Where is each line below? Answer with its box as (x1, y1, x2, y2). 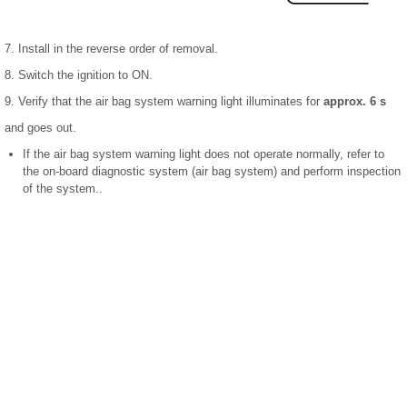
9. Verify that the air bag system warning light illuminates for (5, 94, 323, 109)
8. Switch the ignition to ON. (5, 68, 153, 83)
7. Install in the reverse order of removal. (5, 42, 218, 56)
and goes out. (5, 121, 76, 135)
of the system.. (23, 182, 103, 196)
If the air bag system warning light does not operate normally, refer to (23, 147, 384, 162)
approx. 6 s (323, 94, 386, 109)
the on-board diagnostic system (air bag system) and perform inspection (23, 164, 401, 179)
